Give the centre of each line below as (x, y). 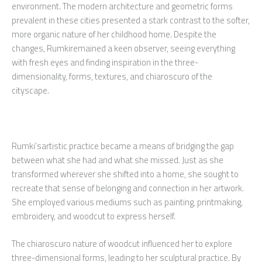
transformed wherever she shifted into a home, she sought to (125, 174)
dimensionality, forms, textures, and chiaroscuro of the (112, 77)
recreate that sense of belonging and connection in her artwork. (128, 188)
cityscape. (30, 91)
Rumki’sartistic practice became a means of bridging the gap (123, 146)
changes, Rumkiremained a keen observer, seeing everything (123, 49)
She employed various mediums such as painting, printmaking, (127, 202)
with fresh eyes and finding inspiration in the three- (105, 63)
